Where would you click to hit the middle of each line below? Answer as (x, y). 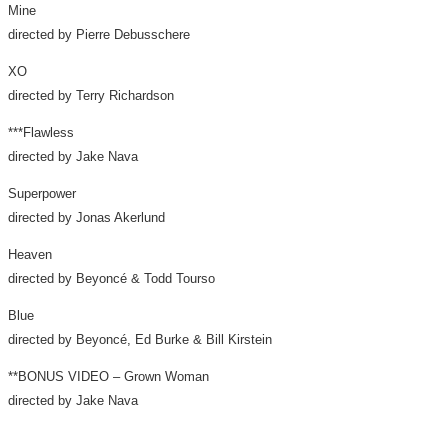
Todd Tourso (179, 278)
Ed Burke (162, 339)
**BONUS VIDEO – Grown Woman (108, 376)
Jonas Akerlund (120, 217)
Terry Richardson (125, 95)
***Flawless (41, 132)
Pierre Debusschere (133, 34)
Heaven (32, 254)
